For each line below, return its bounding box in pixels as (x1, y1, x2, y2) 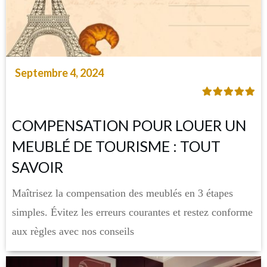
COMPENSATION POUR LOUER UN (12, 116, 247, 134)
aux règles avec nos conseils (12, 225, 134, 237)
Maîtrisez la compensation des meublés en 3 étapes (12, 187, 233, 199)
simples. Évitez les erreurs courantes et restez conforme (12, 206, 253, 218)
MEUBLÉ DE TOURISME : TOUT (12, 136, 221, 155)
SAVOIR (12, 157, 63, 176)
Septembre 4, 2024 (15, 66, 104, 79)
